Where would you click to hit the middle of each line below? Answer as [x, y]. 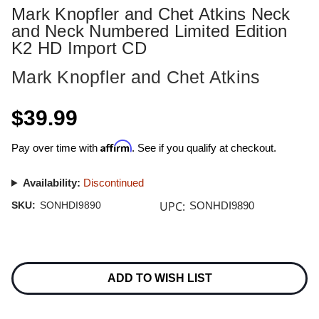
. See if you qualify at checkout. [204, 148]
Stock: [25, 271]
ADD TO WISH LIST [159, 278]
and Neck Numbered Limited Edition [150, 31]
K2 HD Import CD [79, 48]
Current [26, 258]
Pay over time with [56, 148]
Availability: [51, 183]
